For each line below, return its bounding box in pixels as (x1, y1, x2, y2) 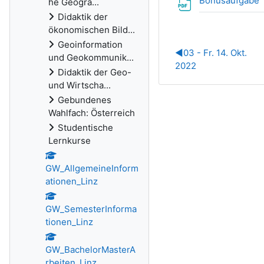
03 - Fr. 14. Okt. (183, 47, 247, 58)
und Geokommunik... (48, 52, 134, 63)
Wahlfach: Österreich (48, 107, 135, 118)
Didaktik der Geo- (58, 67, 131, 78)
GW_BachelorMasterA (45, 244, 136, 255)
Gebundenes (58, 94, 111, 105)
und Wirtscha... (48, 80, 111, 91)
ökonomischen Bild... (48, 24, 135, 35)
